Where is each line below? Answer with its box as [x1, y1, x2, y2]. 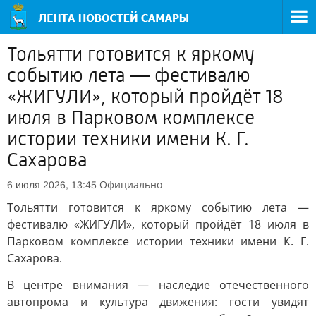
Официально [99, 178, 162, 191]
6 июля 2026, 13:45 [7, 179, 97, 190]
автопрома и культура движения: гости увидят [7, 294, 309, 310]
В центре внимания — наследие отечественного [7, 277, 309, 293]
